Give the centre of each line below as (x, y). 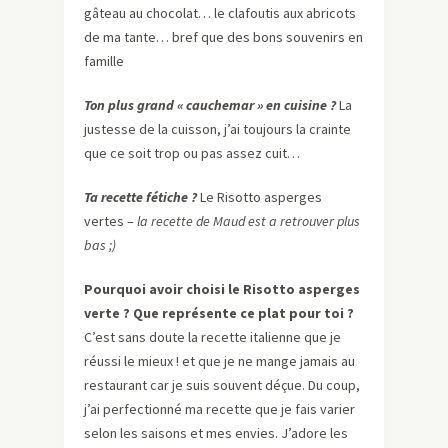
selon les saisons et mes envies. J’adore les (216, 433)
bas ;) (100, 245)
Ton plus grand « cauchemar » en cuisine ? (210, 105)
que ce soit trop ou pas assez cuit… (192, 153)
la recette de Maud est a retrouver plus (248, 221)
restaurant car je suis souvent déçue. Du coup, (222, 385)
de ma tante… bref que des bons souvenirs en (223, 37)
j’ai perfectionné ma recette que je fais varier (219, 409)
